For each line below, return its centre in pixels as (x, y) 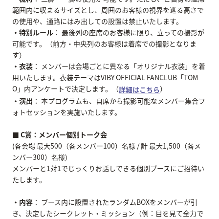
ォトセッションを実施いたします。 (67, 112)
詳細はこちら (139, 89)
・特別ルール (33, 33)
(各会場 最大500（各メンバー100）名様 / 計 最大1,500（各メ (107, 145)
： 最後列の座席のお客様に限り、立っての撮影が (129, 33)
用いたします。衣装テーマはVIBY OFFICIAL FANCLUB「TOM (105, 77)
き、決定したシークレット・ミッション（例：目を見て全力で (108, 213)
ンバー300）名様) (40, 157)
